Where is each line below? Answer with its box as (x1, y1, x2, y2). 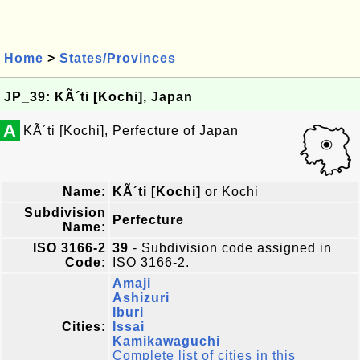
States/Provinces (59, 51, 176, 65)
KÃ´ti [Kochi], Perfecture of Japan (23, 124, 239, 137)
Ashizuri (112, 291, 170, 305)
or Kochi (201, 185, 259, 198)
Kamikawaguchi (112, 334, 220, 348)
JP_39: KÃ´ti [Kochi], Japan (4, 90, 193, 104)
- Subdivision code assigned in (129, 241, 332, 255)
